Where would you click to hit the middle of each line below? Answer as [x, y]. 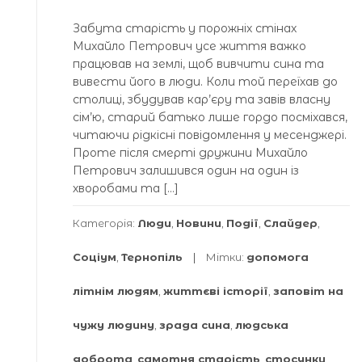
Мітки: [226, 257]
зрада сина [195, 325]
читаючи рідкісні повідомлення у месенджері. [210, 135]
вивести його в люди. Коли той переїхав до [205, 82]
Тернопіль [152, 257]
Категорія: [105, 223]
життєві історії [216, 291]
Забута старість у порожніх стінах [185, 29]
